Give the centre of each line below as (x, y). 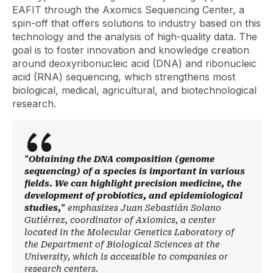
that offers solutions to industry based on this (154, 23)
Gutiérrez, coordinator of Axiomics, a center (120, 220)
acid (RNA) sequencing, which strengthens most (124, 76)
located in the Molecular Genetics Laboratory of (129, 232)
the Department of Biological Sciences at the (122, 244)
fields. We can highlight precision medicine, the (133, 183)
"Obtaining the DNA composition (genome (119, 159)
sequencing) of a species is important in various (135, 171)
